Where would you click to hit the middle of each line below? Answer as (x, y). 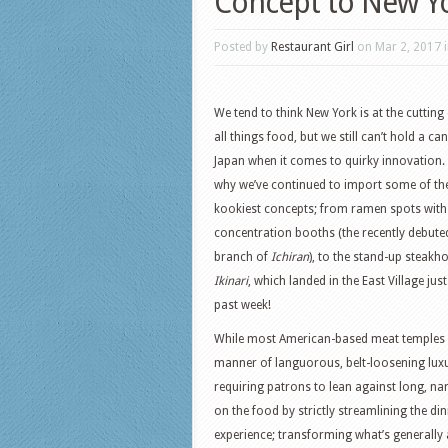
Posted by (242, 47)
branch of (242, 257)
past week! (242, 305)
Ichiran (290, 257)
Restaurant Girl (312, 47)
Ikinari (231, 281)
